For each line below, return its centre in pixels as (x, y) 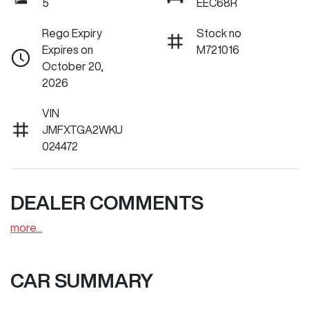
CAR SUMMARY (82, 281)
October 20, (73, 67)
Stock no (219, 33)
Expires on (68, 50)
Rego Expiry (72, 33)
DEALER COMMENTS (107, 203)
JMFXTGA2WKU (82, 130)
